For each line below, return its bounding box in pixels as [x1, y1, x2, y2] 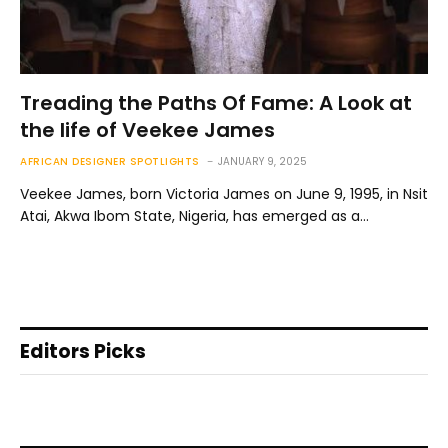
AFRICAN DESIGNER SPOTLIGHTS [20, 153, 200, 169]
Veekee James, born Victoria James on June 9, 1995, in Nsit [20, 183, 428, 204]
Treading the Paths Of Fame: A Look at [20, 88, 412, 117]
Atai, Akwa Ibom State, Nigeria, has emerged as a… [20, 205, 369, 226]
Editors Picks [20, 337, 146, 365]
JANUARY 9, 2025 [217, 153, 307, 169]
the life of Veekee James [20, 115, 275, 144]
